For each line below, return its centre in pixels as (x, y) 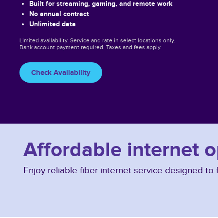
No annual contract (59, 13)
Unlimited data (53, 24)
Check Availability (61, 72)
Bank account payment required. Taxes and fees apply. (91, 47)
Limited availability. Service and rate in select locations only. (97, 40)
